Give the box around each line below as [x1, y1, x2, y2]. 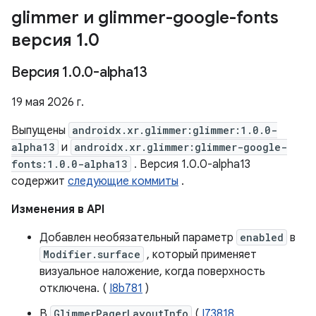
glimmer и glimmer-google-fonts [11, 7, 279, 28]
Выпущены [11, 123, 68, 138]
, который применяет [144, 248, 257, 262]
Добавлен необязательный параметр [39, 231, 236, 245]
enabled [240, 231, 284, 244]
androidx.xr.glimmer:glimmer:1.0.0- [72, 123, 277, 137]
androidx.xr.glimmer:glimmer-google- [74, 140, 287, 154]
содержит [11, 174, 68, 188]
